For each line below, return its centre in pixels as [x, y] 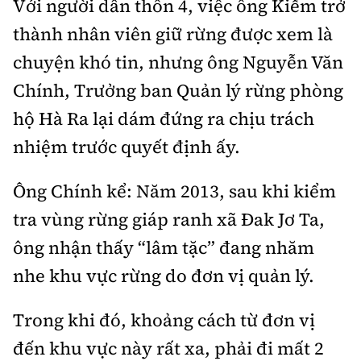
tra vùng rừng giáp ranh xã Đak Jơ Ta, [169, 220]
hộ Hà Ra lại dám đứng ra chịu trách [164, 119]
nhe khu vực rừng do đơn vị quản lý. [164, 276]
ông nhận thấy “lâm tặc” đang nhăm [164, 248]
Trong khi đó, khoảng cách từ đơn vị [164, 320]
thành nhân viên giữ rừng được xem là [173, 34]
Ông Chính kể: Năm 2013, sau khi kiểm [174, 191]
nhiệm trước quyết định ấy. [127, 147]
